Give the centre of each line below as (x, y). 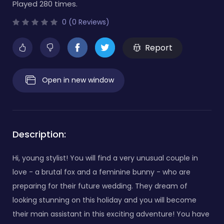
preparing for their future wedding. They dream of (100, 186)
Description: (39, 134)
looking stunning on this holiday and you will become (104, 200)
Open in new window (78, 80)
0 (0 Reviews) (85, 22)
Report (158, 47)
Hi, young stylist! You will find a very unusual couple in (105, 158)
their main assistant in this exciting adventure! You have (111, 214)
